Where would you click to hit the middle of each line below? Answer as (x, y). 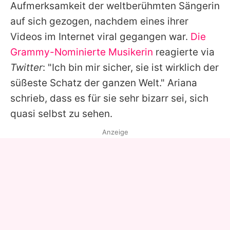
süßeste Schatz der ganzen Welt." (89, 83)
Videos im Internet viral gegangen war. (100, 36)
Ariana (182, 83)
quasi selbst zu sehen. (61, 113)
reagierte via (185, 52)
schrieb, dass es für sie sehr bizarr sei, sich (109, 98)
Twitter (26, 67)
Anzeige (115, 132)
